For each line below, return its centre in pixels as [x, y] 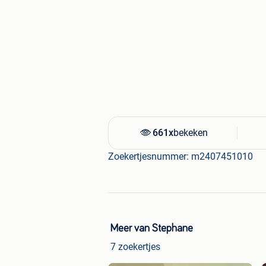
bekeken [190, 133]
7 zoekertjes [135, 247]
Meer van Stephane [152, 229]
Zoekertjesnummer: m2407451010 [180, 157]
